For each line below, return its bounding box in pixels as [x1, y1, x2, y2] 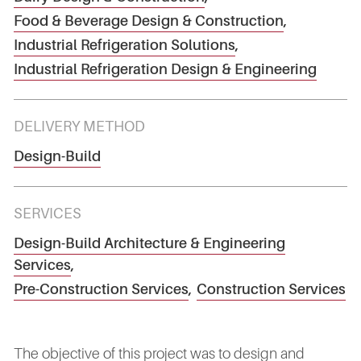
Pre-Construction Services [14, 280, 189, 297]
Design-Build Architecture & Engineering [14, 234, 285, 251]
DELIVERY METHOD [14, 118, 145, 135]
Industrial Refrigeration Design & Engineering [14, 60, 317, 77]
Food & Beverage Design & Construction [14, 12, 284, 29]
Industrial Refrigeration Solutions [14, 36, 235, 53]
